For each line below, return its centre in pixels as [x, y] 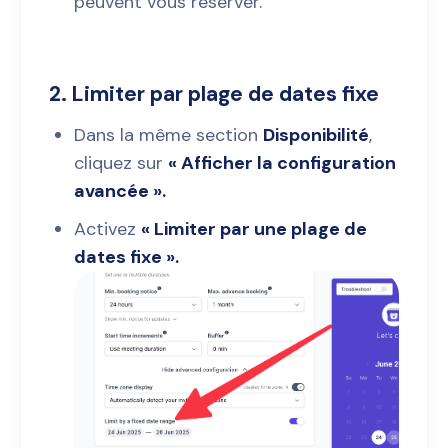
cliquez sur [121, 163]
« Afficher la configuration [282, 163]
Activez [107, 229]
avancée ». [120, 191]
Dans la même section [168, 135]
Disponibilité [316, 135]
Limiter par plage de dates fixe [225, 93]
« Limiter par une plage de [254, 229]
